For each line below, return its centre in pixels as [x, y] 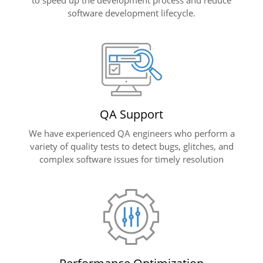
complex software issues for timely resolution [131, 159]
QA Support [131, 114]
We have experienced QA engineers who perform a [131, 133]
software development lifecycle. [131, 13]
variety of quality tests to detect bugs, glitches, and [131, 146]
